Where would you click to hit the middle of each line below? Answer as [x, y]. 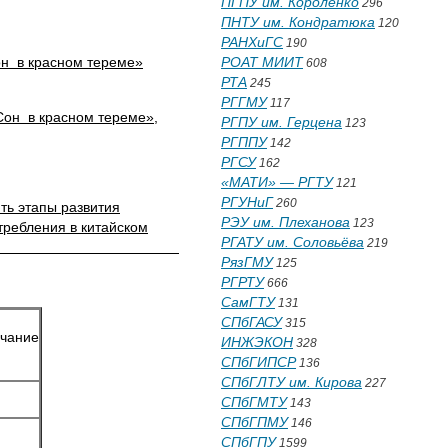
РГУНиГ [247, 202]
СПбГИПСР [258, 362]
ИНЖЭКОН [257, 342]
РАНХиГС [252, 42]
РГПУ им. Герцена [281, 122]
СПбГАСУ [251, 322]
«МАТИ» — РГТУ [277, 182]
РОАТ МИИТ [262, 62]
